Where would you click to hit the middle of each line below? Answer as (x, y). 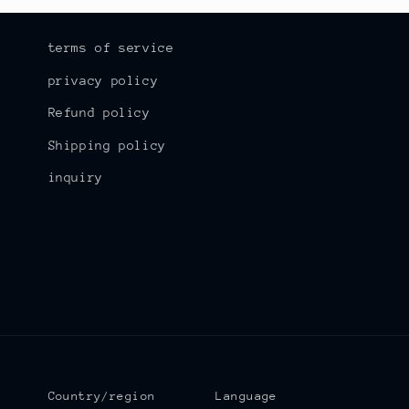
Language (246, 396)
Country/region (102, 396)
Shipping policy (107, 145)
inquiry (75, 178)
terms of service (111, 48)
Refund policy (99, 113)
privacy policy (103, 80)
